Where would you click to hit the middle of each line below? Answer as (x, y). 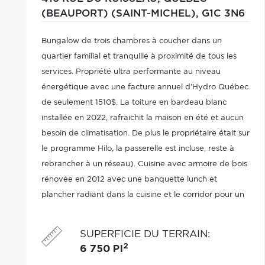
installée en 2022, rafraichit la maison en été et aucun (142, 118)
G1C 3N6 (223, 14)
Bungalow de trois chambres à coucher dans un (131, 41)
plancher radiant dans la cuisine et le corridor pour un (143, 195)
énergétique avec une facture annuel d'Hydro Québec (145, 87)
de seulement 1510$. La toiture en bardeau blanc (134, 103)
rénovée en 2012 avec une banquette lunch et (129, 180)
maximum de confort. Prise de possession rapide (133, 210)
